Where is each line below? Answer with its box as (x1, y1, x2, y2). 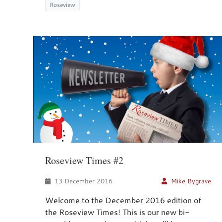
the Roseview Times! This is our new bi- (45, 207, 189, 218)
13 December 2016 (53, 177, 112, 185)
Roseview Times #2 (45, 154, 123, 167)
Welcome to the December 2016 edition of (45, 195, 201, 206)
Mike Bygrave (171, 177, 212, 185)
